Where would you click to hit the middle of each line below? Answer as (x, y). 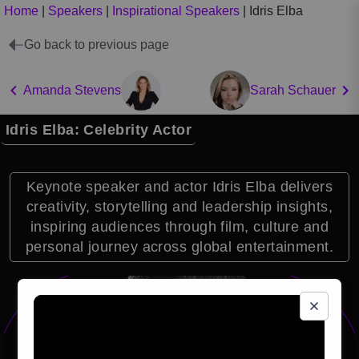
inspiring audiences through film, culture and (179, 227)
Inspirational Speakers (176, 11)
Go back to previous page (97, 44)
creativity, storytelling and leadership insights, (179, 207)
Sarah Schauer (293, 90)
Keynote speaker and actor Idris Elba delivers (179, 187)
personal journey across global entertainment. (179, 247)
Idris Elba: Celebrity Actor (99, 130)
